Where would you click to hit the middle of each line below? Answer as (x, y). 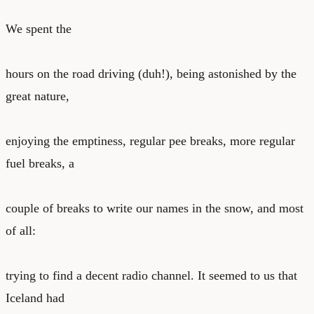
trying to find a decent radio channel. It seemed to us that (151, 275)
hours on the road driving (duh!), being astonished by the (151, 73)
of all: (21, 230)
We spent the (39, 28)
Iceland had (35, 298)
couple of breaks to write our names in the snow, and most (155, 208)
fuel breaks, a (40, 163)
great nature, (37, 96)
